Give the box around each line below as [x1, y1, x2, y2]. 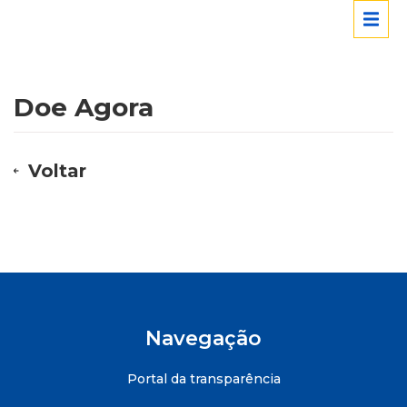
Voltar [28, 160, 87, 182]
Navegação [145, 326, 262, 351]
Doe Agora [14, 92, 154, 123]
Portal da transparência [126, 371, 281, 387]
